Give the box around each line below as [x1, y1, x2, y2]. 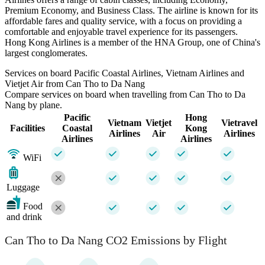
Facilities [10, 122, 45, 133]
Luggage [7, 182, 40, 192]
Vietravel [221, 117, 257, 128]
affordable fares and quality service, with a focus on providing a [5, 15, 242, 26]
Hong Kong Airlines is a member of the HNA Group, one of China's [5, 37, 260, 47]
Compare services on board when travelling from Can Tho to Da [5, 89, 245, 99]
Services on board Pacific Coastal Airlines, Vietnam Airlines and [5, 67, 244, 78]
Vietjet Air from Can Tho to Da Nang [5, 78, 145, 89]
